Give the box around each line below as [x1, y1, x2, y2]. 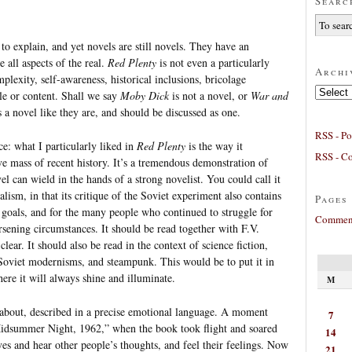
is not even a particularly [156, 54, 269, 70]
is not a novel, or [169, 87, 251, 103]
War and [251, 87, 288, 103]
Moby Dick [120, 87, 169, 103]
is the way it [185, 137, 243, 153]
